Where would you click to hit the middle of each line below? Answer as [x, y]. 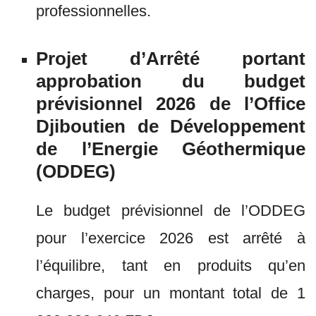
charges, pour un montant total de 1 [171, 293]
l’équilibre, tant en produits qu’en [171, 266]
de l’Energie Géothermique [171, 149]
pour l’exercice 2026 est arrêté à [171, 238]
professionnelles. [96, 11]
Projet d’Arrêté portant [171, 59]
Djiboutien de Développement [171, 126]
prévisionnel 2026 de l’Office [171, 104]
